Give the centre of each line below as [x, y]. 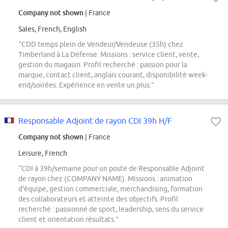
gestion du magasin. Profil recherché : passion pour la [103, 65]
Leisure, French [43, 153]
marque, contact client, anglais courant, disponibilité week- [113, 75]
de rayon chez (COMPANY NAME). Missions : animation [105, 179]
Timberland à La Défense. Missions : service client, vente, [109, 55]
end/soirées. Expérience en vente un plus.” [86, 85]
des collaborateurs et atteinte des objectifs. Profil [98, 199]
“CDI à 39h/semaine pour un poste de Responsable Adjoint [111, 169]
